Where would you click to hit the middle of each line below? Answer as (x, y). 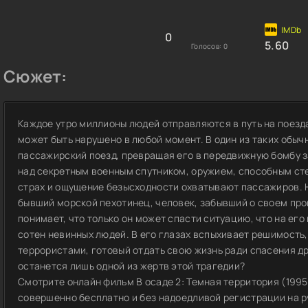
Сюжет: (35, 76)
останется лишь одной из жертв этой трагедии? (132, 266)
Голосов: (207, 46)
